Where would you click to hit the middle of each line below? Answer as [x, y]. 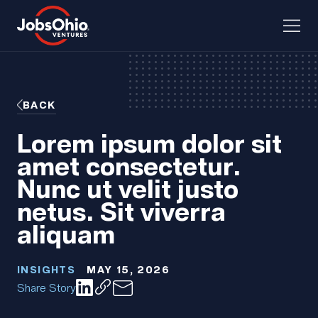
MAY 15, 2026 [128, 269]
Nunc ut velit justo [128, 188]
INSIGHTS [46, 269]
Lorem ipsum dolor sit [149, 142]
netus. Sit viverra [121, 210]
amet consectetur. [129, 165]
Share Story [46, 287]
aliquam [66, 233]
